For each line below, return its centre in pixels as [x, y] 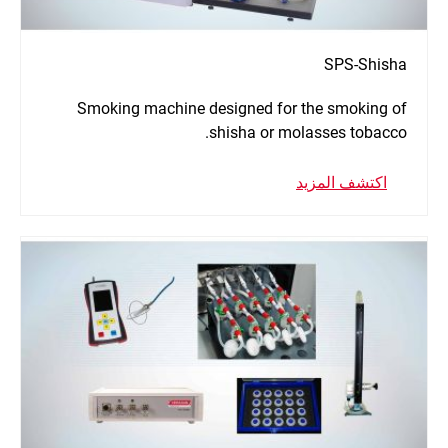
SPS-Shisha [365, 64]
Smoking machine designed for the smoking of [242, 108]
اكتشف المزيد [341, 182]
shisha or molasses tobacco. [308, 132]
